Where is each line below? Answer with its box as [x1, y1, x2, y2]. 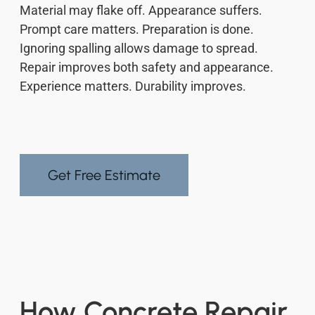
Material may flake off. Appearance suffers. [20, 3, 262, 18]
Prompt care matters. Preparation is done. [20, 22, 254, 37]
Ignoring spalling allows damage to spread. [20, 41, 258, 56]
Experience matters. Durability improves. [20, 79, 246, 94]
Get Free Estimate [48, 167, 160, 184]
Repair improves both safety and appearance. [20, 60, 274, 75]
